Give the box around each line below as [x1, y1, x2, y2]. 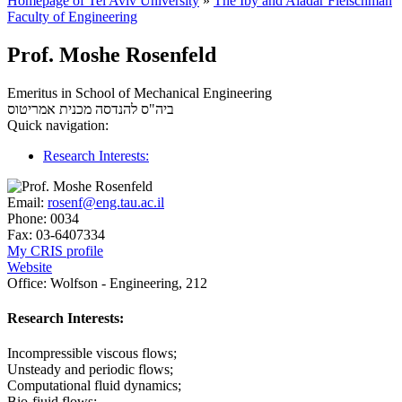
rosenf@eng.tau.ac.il [48, 194, 164, 210]
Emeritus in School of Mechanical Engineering [7, 84, 272, 100]
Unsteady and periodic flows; [7, 362, 173, 378]
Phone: [7, 210, 47, 226]
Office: [7, 275, 47, 291]
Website [7, 258, 52, 275]
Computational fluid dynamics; [7, 378, 181, 394]
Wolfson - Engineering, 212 [47, 275, 207, 291]
